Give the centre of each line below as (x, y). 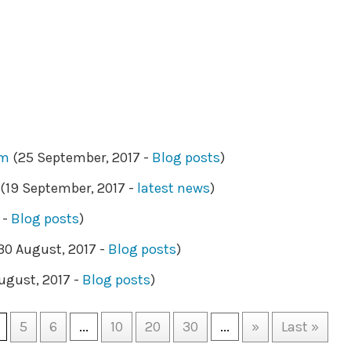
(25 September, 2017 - (81, 157)
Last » (300, 327)
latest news (174, 188)
